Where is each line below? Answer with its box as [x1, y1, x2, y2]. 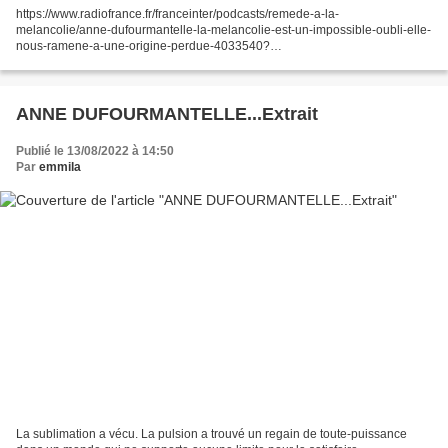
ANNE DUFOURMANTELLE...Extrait [16, 103, 318, 124]
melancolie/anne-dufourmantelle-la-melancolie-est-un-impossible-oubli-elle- [16, 22, 431, 37]
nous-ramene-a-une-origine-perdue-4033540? [16, 38, 270, 53]
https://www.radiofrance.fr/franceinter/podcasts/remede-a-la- [16, 6, 339, 21]
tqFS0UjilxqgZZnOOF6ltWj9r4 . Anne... [16, 70, 224, 85]
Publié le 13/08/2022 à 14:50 [16, 143, 174, 158]
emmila [39, 159, 81, 174]
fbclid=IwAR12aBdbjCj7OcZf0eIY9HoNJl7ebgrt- [16, 54, 276, 69]
